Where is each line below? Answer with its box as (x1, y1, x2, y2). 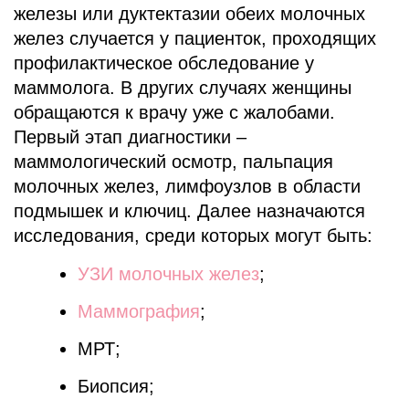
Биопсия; (78, 375, 154, 396)
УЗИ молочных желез (78, 263, 259, 284)
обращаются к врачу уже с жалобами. (14, 101, 335, 122)
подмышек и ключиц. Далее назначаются (14, 200, 365, 221)
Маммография (78, 300, 200, 321)
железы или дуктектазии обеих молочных (14, 3, 365, 24)
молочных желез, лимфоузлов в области (14, 175, 361, 196)
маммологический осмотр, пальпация (14, 151, 333, 172)
